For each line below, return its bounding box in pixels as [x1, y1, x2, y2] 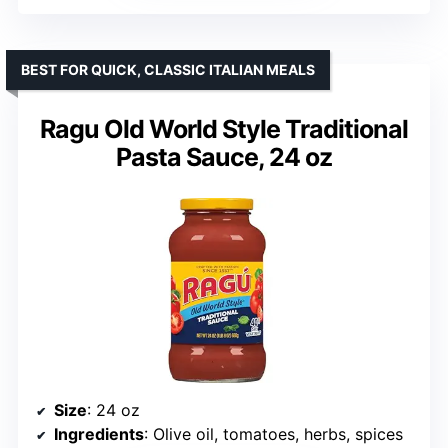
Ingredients [54, 424, 144, 445]
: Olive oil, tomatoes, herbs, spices [144, 424, 403, 445]
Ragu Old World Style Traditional [40, 114, 408, 145]
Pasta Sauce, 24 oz [116, 142, 332, 173]
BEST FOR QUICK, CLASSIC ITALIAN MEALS [21, 61, 315, 79]
